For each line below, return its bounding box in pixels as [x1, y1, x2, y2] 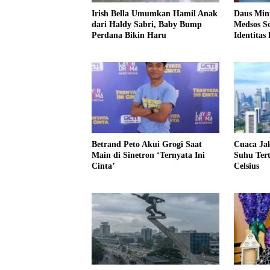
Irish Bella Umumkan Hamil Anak [92, 8, 218, 18]
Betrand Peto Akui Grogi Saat [92, 140, 202, 149]
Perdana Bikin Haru [92, 30, 166, 40]
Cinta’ [92, 162, 115, 171]
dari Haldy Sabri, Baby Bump [92, 19, 202, 29]
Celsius [233, 162, 259, 171]
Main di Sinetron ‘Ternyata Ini [92, 151, 205, 160]
